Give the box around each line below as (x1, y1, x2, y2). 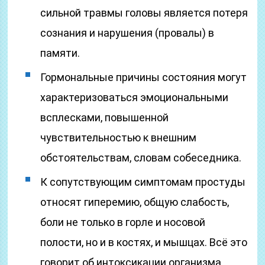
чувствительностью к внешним (40, 131, 197, 144)
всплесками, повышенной (40, 111, 169, 124)
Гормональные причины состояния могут (40, 71, 247, 83)
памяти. (40, 47, 80, 59)
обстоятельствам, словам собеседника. (40, 151, 242, 164)
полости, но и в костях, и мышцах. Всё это (40, 236, 248, 248)
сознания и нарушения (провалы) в (40, 27, 215, 39)
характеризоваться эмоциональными (40, 91, 229, 104)
